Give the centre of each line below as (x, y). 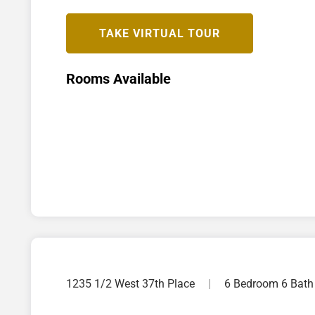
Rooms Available (118, 78)
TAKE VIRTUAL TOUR (160, 33)
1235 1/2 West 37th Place (132, 283)
